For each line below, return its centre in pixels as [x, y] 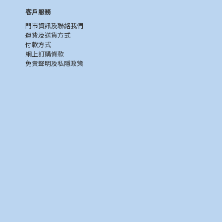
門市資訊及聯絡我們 [54, 26]
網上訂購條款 [45, 54]
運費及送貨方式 [48, 35]
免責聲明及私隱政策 [54, 63]
